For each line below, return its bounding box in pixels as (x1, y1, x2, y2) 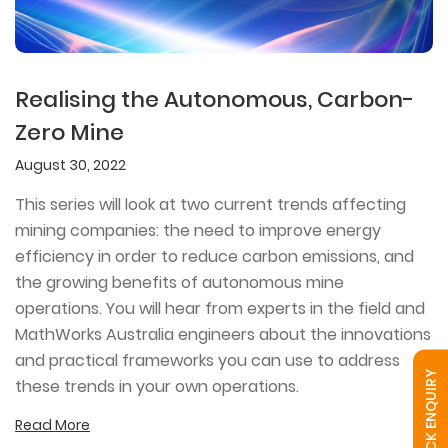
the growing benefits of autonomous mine (15, 270, 344, 294)
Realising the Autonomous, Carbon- (15, 83, 414, 115)
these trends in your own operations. (15, 374, 299, 398)
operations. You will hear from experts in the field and (15, 296, 425, 320)
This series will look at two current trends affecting (15, 192, 406, 216)
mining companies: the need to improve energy (15, 218, 381, 242)
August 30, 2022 (15, 154, 126, 175)
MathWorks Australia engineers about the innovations (15, 322, 431, 346)
